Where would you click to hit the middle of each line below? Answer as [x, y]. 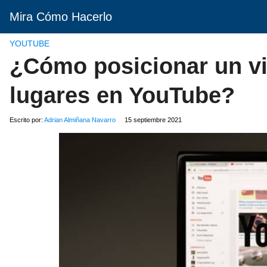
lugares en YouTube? [122, 95]
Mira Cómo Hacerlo [61, 17]
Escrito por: [27, 120]
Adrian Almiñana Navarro [80, 120]
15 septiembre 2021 [153, 120]
